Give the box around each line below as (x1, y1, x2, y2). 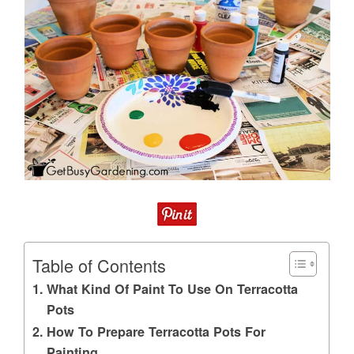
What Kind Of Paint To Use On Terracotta (46, 280, 298, 299)
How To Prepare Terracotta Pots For (46, 322, 265, 341)
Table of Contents (32, 253, 167, 278)
